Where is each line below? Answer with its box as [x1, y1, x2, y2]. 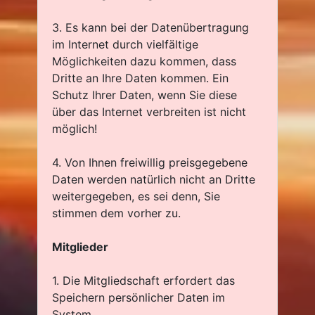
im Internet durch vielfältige [52, 37, 198, 51]
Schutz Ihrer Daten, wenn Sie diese [52, 88, 237, 102]
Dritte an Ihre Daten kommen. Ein [52, 71, 229, 85]
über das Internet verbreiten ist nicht [52, 105, 246, 119]
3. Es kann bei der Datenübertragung [52, 20, 249, 34]
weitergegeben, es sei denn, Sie [52, 189, 220, 203]
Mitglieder [52, 240, 108, 254]
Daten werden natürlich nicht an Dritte [52, 172, 255, 186]
